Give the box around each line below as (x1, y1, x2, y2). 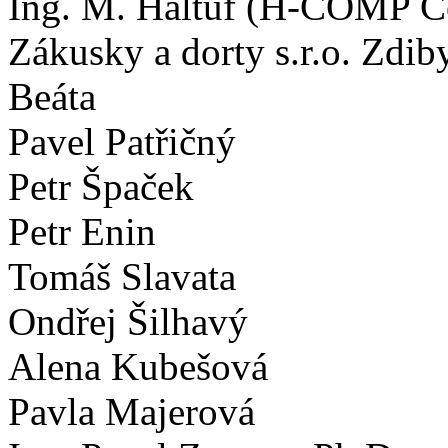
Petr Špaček (8, 165, 194, 209)
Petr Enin (8, 210, 156, 254)
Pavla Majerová (8, 390, 255, 434)
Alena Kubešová (8, 345, 268, 389)
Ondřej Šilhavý (8, 300, 248, 344)
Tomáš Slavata (8, 255, 236, 299)
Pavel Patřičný (8, 120, 236, 164)
